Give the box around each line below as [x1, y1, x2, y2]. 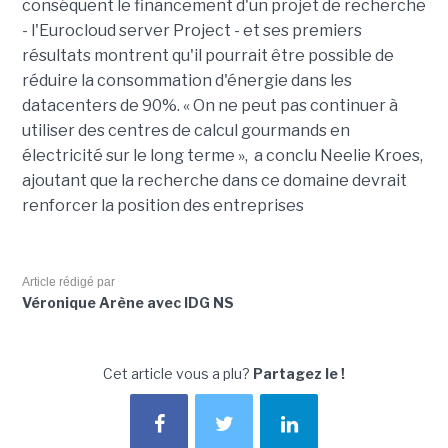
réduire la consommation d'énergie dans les [21, 71, 352, 91]
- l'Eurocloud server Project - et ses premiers [21, 21, 362, 41]
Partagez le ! [253, 365, 345, 383]
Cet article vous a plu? [103, 365, 253, 383]
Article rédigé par [21, 275, 115, 290]
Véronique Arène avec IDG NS [21, 294, 234, 312]
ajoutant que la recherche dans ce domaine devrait [21, 171, 407, 191]
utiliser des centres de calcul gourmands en [21, 121, 350, 141]
